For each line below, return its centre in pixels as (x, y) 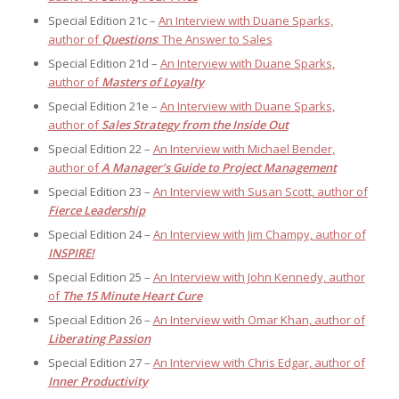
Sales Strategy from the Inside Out (195, 125)
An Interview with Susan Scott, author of (260, 192)
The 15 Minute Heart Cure (132, 296)
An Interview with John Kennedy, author (259, 277)
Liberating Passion (99, 339)
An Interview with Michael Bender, (244, 149)
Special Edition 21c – (103, 21)
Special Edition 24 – (100, 235)
